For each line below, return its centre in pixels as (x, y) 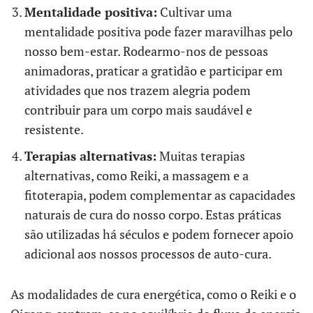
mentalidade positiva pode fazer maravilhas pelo (159, 31)
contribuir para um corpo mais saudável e (138, 110)
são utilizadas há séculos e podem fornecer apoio (159, 234)
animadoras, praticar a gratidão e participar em (154, 71)
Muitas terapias (201, 156)
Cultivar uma (195, 12)
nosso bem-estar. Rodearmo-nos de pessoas (146, 51)
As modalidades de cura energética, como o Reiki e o (153, 294)
